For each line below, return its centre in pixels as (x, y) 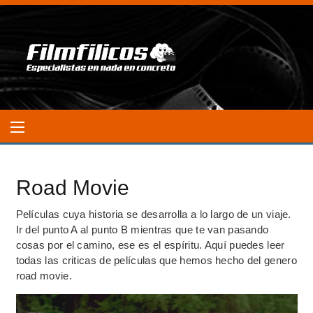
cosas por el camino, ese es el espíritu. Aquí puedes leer (150, 245)
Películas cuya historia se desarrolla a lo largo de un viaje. (153, 214)
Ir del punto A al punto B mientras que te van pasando (142, 230)
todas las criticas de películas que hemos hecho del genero (156, 260)
